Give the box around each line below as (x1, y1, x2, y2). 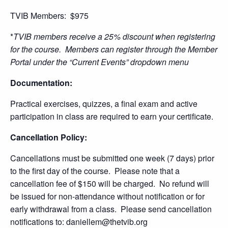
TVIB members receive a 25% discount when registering (13, 31, 215, 42)
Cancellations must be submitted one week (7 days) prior (10, 152, 214, 164)
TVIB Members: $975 (10, 10, 89, 21)
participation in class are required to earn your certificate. (10, 110, 213, 122)
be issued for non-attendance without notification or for (10, 190, 205, 202)
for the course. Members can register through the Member (10, 43, 217, 55)
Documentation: (10, 77, 72, 89)
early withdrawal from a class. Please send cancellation (10, 203, 212, 215)
